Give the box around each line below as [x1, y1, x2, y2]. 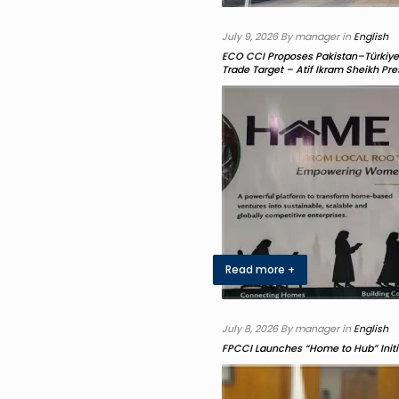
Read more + [225, 262, 295, 277]
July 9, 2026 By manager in [222, 29, 354, 44]
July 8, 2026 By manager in [222, 322, 354, 336]
